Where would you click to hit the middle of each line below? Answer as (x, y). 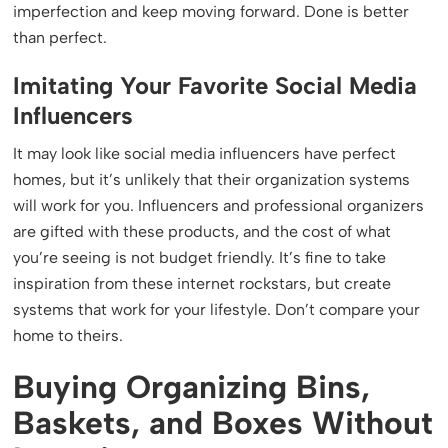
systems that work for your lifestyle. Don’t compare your (217, 309)
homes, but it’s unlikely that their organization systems (212, 179)
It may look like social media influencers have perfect (205, 153)
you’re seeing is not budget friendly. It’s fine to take (200, 257)
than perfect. (60, 37)
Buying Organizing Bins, (192, 387)
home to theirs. (68, 335)
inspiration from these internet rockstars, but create (202, 283)
